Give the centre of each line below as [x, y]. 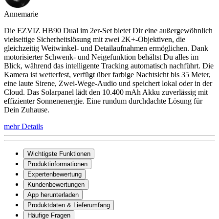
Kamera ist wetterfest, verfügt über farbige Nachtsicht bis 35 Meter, [107, 75]
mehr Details [23, 127]
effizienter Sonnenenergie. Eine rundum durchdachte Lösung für [103, 101]
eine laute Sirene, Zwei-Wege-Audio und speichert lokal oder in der [108, 84]
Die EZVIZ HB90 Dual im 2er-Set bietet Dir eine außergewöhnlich [108, 31]
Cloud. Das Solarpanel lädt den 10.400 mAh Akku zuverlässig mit [106, 92]
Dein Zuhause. [27, 110]
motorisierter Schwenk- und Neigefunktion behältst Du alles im [101, 57]
